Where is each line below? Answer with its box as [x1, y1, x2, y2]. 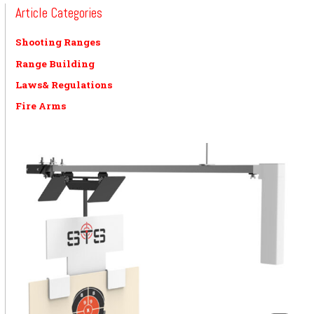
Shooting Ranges [15, 36, 101, 49]
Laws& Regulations [15, 78, 113, 92]
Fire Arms [15, 100, 67, 113]
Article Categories [15, 4, 103, 22]
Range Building [15, 57, 95, 70]
